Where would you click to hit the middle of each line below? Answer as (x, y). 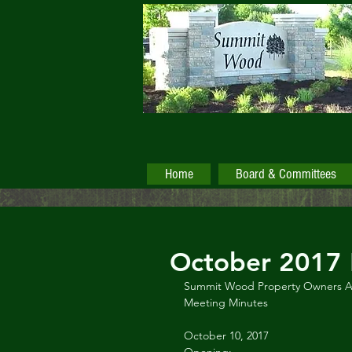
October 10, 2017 (226, 335)
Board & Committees (286, 174)
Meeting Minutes (226, 302)
